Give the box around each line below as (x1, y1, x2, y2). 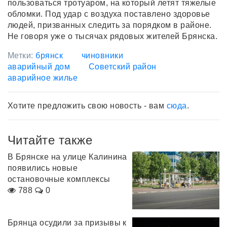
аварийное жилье (8, 73, 78, 82)
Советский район (88, 62, 157, 71)
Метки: (8, 51, 36, 60)
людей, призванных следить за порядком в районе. (8, 20, 212, 29)
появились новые (8, 163, 78, 172)
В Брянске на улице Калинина (8, 152, 127, 161)
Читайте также (8, 133, 93, 147)
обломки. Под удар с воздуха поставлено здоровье (8, 9, 210, 18)
